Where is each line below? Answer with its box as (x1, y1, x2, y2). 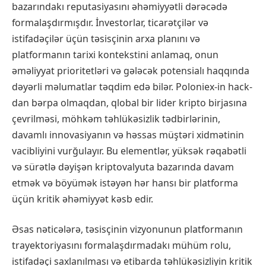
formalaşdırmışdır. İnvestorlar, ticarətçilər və (12, 15, 208, 29)
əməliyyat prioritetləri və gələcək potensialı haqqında (12, 64, 249, 77)
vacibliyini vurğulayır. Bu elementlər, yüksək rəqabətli (12, 144, 246, 157)
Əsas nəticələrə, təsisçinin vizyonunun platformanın (12, 223, 243, 236)
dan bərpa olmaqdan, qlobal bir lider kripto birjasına (12, 96, 247, 109)
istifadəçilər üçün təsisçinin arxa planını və (12, 31, 200, 45)
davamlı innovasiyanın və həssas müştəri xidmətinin (12, 128, 244, 141)
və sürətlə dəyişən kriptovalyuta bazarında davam (12, 160, 234, 173)
